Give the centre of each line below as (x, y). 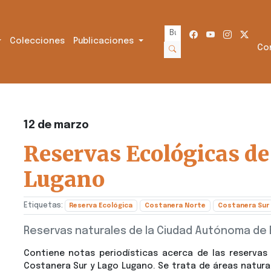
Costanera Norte (175, 206)
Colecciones (38, 41)
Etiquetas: (44, 205)
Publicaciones (105, 41)
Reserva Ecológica (101, 206)
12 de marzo (56, 125)
